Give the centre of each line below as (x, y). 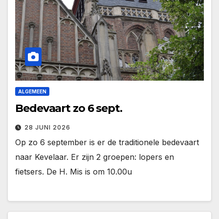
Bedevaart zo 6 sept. (69, 108)
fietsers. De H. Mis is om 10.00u (74, 171)
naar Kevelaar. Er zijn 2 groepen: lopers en (95, 157)
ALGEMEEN (32, 91)
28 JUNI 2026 (47, 127)
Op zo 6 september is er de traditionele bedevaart (107, 142)
